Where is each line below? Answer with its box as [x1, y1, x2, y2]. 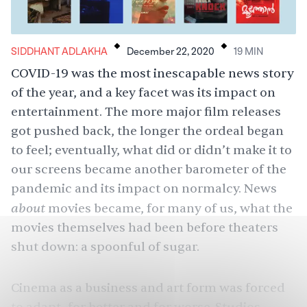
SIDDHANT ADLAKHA [11, 47, 108, 58]
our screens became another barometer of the [11, 162, 286, 178]
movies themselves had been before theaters [11, 220, 278, 236]
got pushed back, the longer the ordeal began [11, 123, 284, 140]
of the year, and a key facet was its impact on [11, 85, 275, 101]
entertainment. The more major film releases [11, 104, 281, 121]
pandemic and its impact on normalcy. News [11, 181, 277, 197]
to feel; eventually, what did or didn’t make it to [11, 143, 292, 159]
